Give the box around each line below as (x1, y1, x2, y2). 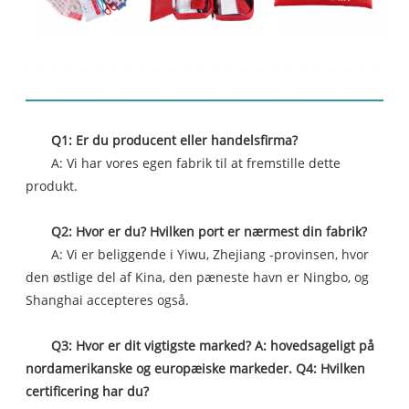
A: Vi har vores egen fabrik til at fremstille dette (51, 153, 341, 172)
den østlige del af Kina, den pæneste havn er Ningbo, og (26, 267, 370, 286)
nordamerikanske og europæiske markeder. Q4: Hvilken (26, 359, 366, 377)
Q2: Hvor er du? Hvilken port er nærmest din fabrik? (51, 222, 372, 240)
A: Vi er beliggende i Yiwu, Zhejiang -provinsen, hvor (51, 245, 370, 263)
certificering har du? (26, 382, 150, 400)
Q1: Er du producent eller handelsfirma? (51, 131, 302, 149)
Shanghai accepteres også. (26, 290, 190, 309)
